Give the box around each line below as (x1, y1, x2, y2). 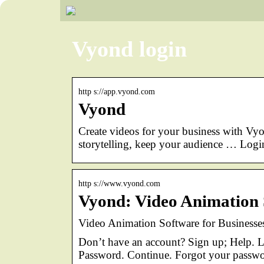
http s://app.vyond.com (78, 87, 155, 96)
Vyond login (72, 37, 187, 62)
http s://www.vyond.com (78, 179, 160, 188)
